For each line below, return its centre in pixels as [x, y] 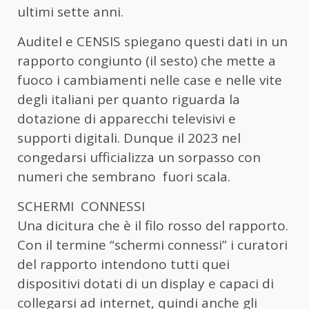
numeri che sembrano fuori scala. [124, 176]
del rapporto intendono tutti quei [123, 264]
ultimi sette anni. [70, 11]
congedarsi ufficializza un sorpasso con [139, 157]
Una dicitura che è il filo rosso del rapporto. [153, 225]
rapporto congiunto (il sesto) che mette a [147, 60]
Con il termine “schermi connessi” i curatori [152, 245]
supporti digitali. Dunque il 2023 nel [129, 138]
